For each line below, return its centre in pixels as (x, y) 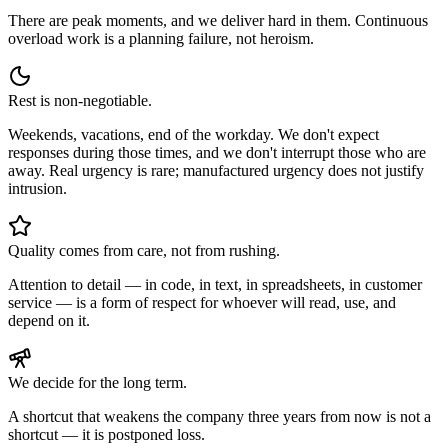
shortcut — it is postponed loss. (106, 434)
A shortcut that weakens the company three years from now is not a (219, 416)
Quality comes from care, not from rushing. (144, 250)
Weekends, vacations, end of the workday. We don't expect (193, 134)
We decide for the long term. (97, 382)
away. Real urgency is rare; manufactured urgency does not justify (216, 170)
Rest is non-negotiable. (80, 100)
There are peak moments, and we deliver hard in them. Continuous (218, 20)
